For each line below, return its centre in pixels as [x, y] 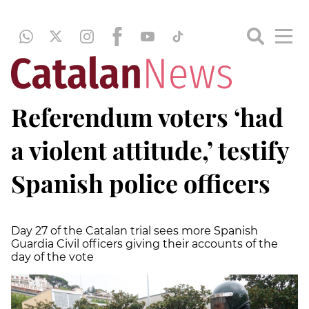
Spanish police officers [141, 183]
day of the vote [52, 257]
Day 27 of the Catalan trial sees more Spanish [134, 231]
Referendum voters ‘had [147, 117]
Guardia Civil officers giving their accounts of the [144, 244]
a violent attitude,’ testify [150, 150]
